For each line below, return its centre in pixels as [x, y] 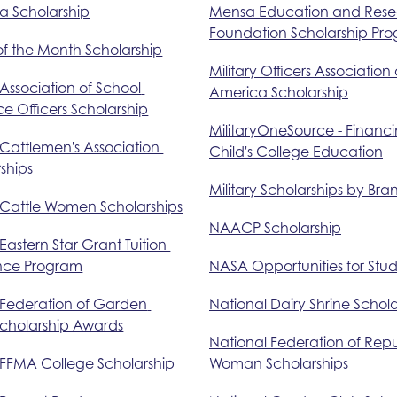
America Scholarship [278, 92]
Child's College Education [296, 151]
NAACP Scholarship [275, 227]
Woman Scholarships [278, 363]
